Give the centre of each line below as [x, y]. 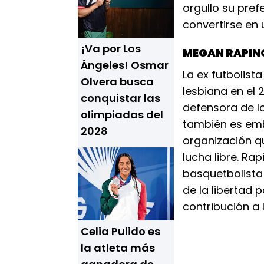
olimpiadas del [122, 115]
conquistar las [121, 98]
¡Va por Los [111, 49]
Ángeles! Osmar [125, 65]
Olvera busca [117, 82]
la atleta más [118, 248]
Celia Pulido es [121, 231]
